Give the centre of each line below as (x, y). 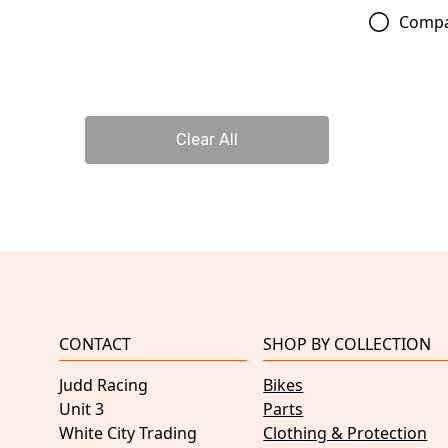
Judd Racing (103, 385)
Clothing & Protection (345, 433)
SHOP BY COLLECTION (347, 344)
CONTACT (95, 344)
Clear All (206, 140)
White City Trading (128, 433)
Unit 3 (81, 409)
